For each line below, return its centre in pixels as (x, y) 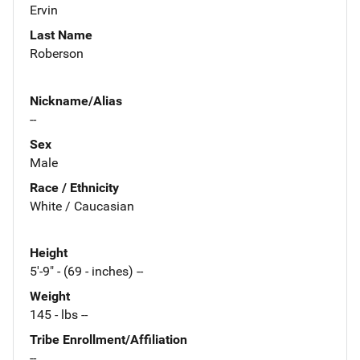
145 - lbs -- (59, 315)
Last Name (61, 35)
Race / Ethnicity (74, 187)
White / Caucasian (82, 206)
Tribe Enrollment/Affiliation (108, 340)
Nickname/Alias (76, 100)
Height (49, 253)
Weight (50, 297)
